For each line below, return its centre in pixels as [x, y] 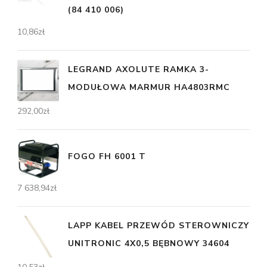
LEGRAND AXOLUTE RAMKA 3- [139, 70]
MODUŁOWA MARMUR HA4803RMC [149, 88]
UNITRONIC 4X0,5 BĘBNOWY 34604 [149, 244]
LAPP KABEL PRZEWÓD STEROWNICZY [159, 226]
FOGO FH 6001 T [107, 157]
